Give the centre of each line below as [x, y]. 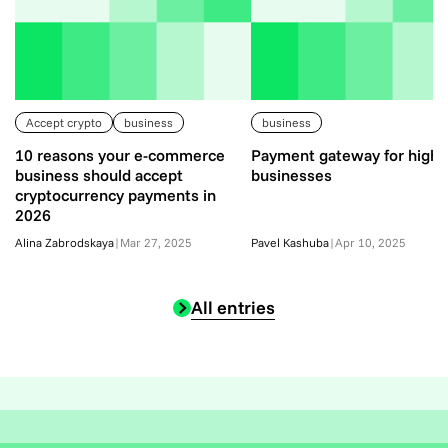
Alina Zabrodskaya [64, 242]
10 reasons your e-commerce [120, 155]
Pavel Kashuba [290, 242]
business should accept [99, 175]
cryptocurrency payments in [115, 195]
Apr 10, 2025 [370, 242]
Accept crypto [64, 122]
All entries [233, 307]
